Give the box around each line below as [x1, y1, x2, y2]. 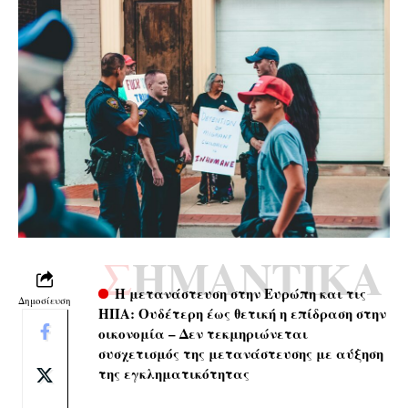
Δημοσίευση [18, 292, 71, 307]
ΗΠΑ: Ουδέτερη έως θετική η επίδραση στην [98, 302, 386, 323]
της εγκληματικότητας [98, 362, 254, 383]
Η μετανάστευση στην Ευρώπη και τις [114, 282, 366, 303]
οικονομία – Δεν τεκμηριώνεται [98, 322, 308, 343]
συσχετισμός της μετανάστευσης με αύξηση [98, 342, 383, 363]
